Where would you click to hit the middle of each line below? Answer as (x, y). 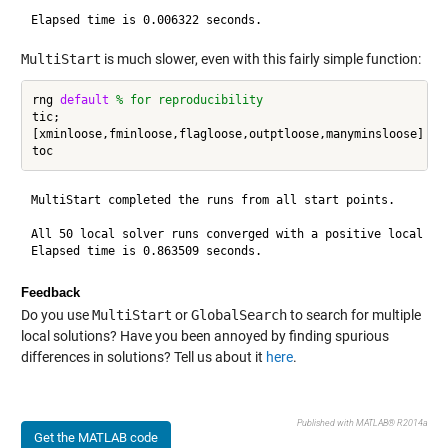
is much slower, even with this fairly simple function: (260, 59)
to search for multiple (353, 315)
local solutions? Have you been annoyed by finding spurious (204, 336)
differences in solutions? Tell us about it (143, 357)
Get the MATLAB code (95, 438)
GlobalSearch (238, 315)
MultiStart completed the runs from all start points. (212, 199)
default (84, 99)
